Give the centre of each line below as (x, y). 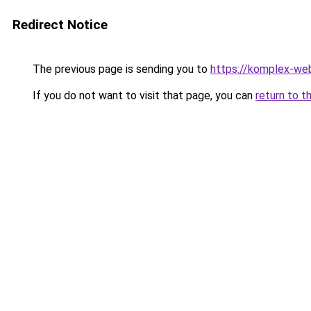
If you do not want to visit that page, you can (143, 95)
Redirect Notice (60, 25)
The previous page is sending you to (120, 69)
